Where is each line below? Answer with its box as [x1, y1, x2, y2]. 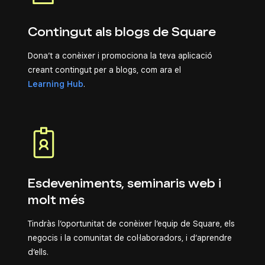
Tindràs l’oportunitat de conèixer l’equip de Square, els [28, 219, 235, 228]
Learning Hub [28, 79, 83, 89]
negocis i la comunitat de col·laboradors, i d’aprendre [28, 233, 232, 243]
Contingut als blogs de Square [28, 25, 216, 39]
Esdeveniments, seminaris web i [28, 176, 221, 190]
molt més [28, 193, 85, 207]
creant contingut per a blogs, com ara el [28, 65, 181, 75]
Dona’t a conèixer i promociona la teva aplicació [28, 51, 212, 60]
